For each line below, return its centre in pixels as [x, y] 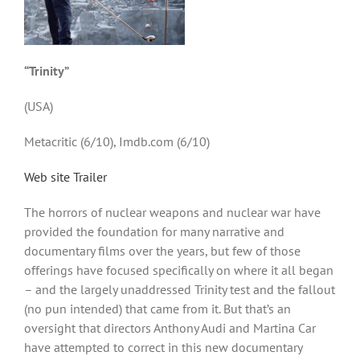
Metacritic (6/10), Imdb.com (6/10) [117, 141]
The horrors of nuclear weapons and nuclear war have [172, 212]
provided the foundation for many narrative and [154, 231]
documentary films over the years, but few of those [162, 250]
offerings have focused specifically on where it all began [179, 270]
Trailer [90, 176]
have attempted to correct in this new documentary [163, 347]
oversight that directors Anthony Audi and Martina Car [170, 327]
